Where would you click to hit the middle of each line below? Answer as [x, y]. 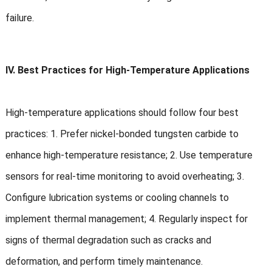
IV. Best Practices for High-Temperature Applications [127, 70]
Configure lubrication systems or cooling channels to [117, 198]
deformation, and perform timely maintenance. [104, 262]
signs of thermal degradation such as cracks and [108, 240]
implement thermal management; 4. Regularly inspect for [126, 219]
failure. [19, 18]
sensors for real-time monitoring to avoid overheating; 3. [124, 177]
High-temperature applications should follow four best [122, 113]
